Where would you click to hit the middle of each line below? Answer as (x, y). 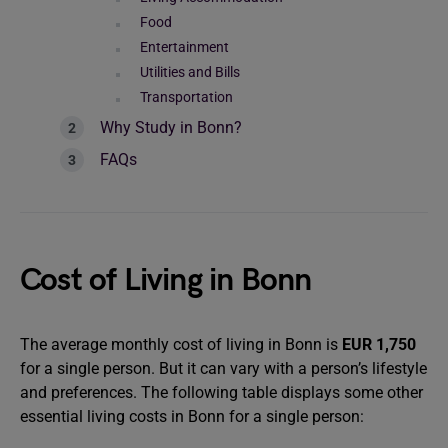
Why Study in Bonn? (171, 127)
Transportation (186, 97)
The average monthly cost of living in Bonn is (181, 344)
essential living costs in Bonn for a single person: (192, 416)
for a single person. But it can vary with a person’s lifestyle (223, 368)
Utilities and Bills (190, 72)
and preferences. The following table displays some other (221, 392)
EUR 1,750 (379, 344)
